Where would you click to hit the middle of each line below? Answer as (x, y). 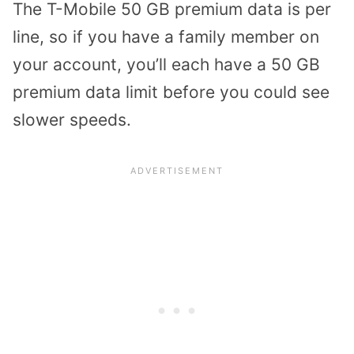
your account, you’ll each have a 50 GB (166, 64)
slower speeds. (72, 119)
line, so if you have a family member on (166, 36)
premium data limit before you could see (171, 92)
